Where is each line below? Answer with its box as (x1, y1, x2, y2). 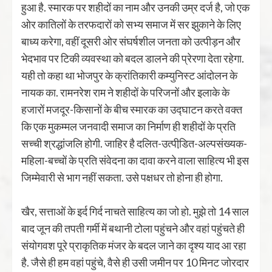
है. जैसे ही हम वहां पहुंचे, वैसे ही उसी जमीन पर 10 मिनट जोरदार (21, 256, 249, 269)
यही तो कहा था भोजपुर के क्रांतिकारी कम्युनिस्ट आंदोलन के (21, 69, 237, 82)
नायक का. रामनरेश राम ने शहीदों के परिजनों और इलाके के (21, 86, 229, 99)
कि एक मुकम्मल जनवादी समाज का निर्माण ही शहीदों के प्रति (21, 120, 236, 133)
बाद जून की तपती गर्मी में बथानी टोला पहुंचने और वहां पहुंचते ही (21, 222, 245, 235)
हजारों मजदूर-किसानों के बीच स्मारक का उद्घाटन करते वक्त (21, 103, 242, 116)
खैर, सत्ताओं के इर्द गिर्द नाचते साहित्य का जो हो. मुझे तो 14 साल (21, 205, 249, 218)
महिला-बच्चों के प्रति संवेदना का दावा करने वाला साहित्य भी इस (21, 154, 249, 167)
